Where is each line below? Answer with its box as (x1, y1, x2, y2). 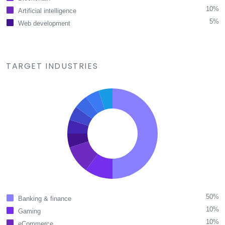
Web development (18, 20, 70, 28)
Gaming (18, 207, 41, 215)
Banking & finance (18, 195, 71, 203)
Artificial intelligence (18, 7, 76, 15)
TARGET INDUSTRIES (6, 60, 98, 72)
